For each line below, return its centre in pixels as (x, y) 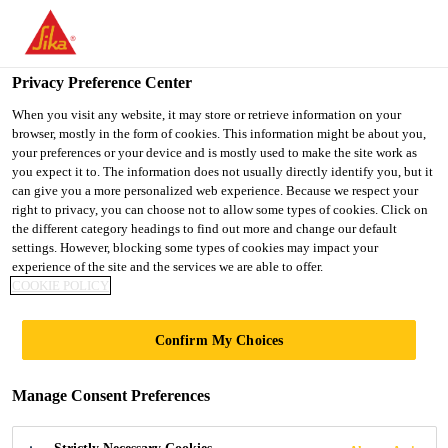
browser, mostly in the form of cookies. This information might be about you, (219, 133)
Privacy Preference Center (102, 82)
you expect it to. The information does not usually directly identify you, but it (222, 171)
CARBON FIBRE (216, 317)
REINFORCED (193, 369)
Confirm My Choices (219, 340)
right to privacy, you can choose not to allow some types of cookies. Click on (220, 209)
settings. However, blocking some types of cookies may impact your (195, 247)
